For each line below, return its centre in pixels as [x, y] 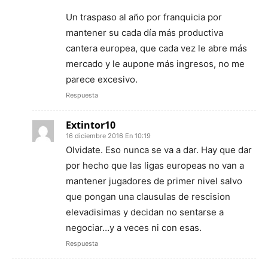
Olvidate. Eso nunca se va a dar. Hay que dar [159, 150]
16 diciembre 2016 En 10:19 [108, 135]
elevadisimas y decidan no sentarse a [145, 212]
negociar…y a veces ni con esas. [134, 227]
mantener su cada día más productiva [144, 32]
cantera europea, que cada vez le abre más [156, 48]
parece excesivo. [102, 79]
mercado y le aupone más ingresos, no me [155, 63]
